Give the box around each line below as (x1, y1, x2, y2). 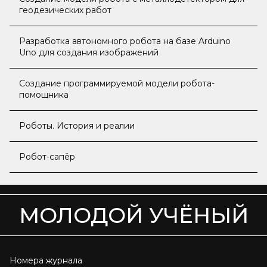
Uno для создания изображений (19, 47, 159, 58)
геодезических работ (19, 5, 111, 16)
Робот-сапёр (19, 151, 75, 163)
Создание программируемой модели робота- (19, 78, 215, 89)
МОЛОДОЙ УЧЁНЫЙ (18, 202, 249, 229)
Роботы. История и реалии (19, 120, 135, 132)
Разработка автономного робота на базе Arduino (19, 36, 231, 47)
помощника (19, 89, 69, 101)
